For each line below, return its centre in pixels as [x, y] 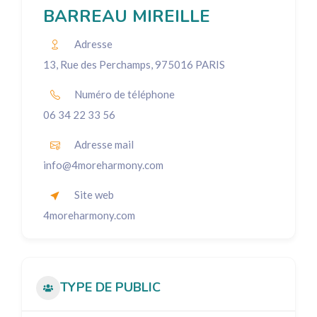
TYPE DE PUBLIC [110, 288]
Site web [94, 194]
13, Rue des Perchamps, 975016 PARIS [134, 65]
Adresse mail [104, 144]
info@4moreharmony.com [103, 165]
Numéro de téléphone [125, 94]
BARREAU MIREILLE [127, 17]
